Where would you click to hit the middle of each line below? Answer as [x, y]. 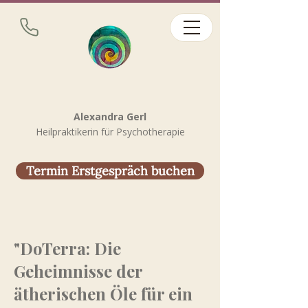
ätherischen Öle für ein [103, 294]
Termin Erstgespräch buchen [110, 171]
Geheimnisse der [78, 271]
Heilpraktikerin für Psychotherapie [110, 132]
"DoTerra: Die [67, 248]
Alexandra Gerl [110, 117]
